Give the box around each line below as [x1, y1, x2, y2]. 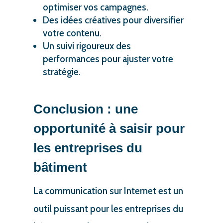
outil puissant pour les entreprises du [33, 203, 183, 215]
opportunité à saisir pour [33, 120, 185, 136]
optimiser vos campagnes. [42, 1, 148, 13]
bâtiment [33, 159, 87, 175]
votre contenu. [42, 27, 102, 39]
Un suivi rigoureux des [42, 40, 131, 52]
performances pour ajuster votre [42, 53, 173, 65]
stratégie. [42, 66, 81, 78]
